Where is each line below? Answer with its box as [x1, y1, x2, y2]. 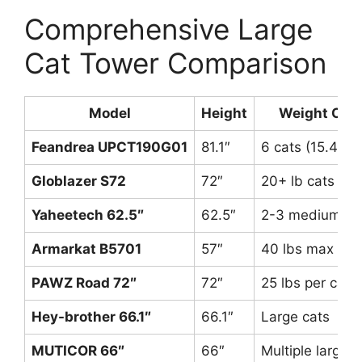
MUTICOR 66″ [32, 342, 124, 359]
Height [201, 104, 247, 121]
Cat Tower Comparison [24, 45, 326, 80]
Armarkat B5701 [32, 240, 141, 257]
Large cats [261, 308, 330, 325]
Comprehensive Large [24, 11, 313, 46]
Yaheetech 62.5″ [32, 206, 144, 223]
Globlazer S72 [32, 172, 126, 189]
